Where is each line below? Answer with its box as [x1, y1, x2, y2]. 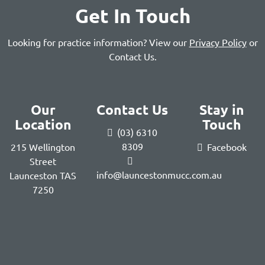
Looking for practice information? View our [7, 36, 189, 48]
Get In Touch [75, 4, 190, 28]
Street [30, 155, 57, 167]
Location [14, 116, 72, 133]
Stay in [199, 101, 245, 118]
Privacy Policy [189, 36, 247, 48]
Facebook [207, 141, 247, 153]
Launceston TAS [9, 169, 77, 181]
